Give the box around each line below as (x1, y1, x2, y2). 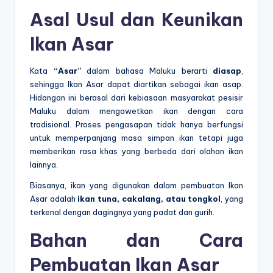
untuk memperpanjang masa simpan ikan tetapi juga (30, 132, 243, 143)
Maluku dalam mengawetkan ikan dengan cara (30, 105, 243, 116)
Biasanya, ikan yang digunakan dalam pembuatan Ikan (30, 180, 243, 190)
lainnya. (30, 159, 58, 169)
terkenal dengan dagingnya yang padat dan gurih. (30, 207, 214, 217)
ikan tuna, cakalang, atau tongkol (77, 193, 221, 204)
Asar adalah (30, 193, 78, 204)
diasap (213, 65, 241, 76)
